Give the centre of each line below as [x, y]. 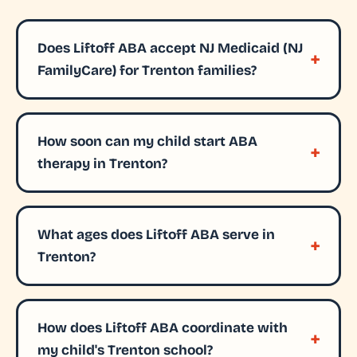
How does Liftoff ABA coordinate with [162, 328]
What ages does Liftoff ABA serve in [156, 234]
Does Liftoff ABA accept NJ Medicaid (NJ [170, 48]
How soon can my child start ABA [147, 141]
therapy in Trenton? [102, 163]
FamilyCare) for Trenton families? [147, 70]
